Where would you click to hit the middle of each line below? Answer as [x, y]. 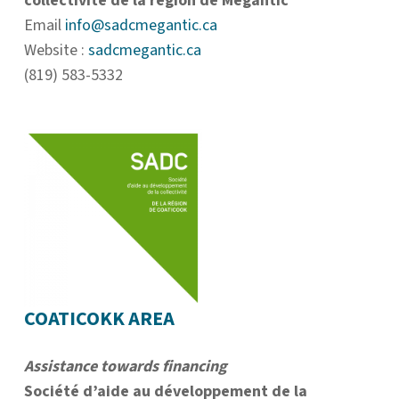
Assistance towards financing [126, 367]
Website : [56, 51]
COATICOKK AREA [99, 319]
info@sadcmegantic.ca [141, 26]
